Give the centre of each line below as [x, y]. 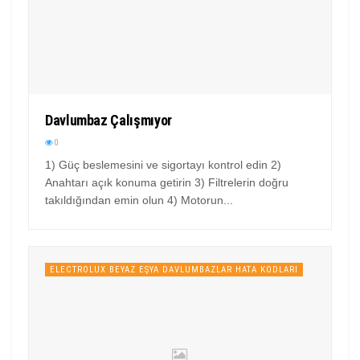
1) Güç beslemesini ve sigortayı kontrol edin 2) [163, 165]
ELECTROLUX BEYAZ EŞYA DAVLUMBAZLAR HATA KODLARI [174, 270]
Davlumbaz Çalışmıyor [108, 121]
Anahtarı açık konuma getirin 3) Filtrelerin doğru [167, 183]
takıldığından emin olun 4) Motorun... [139, 200]
